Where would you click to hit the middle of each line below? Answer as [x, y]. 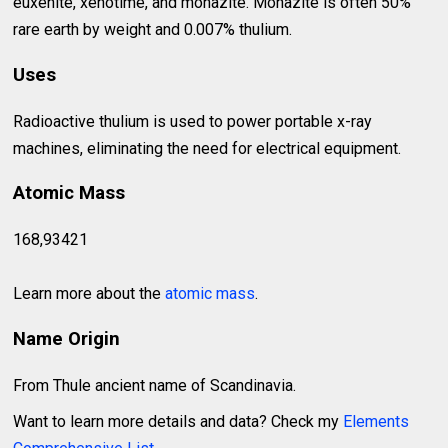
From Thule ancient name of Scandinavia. [155, 385]
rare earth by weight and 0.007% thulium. [153, 30]
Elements [376, 421]
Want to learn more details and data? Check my [178, 421]
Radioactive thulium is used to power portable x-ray [193, 121]
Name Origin [67, 338]
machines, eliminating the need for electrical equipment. [207, 148]
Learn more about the [89, 294]
